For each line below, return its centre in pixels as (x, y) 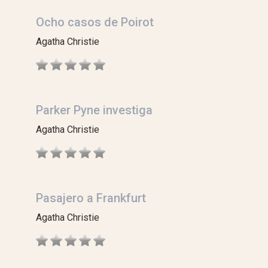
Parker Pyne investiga (94, 110)
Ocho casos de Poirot (95, 22)
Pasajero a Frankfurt (91, 198)
